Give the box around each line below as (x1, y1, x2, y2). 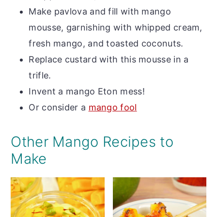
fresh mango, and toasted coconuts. (29, 38, 184, 49)
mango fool (88, 102, 137, 113)
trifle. (29, 70, 51, 81)
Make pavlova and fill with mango (29, 6, 171, 17)
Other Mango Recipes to (11, 133, 173, 151)
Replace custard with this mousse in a (29, 54, 189, 65)
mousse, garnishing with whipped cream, (29, 22, 202, 33)
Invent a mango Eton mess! (29, 86, 145, 97)
